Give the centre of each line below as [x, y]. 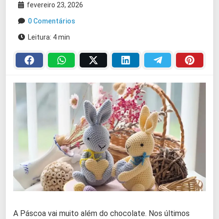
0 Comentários [52, 21]
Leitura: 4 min [48, 37]
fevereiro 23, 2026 [54, 5]
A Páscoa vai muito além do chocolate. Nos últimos [101, 213]
